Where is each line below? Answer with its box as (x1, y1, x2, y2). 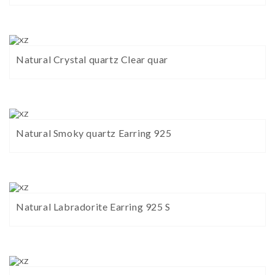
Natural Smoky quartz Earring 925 (16, 127, 172, 139)
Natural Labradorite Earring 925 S (16, 201, 171, 213)
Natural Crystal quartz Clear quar (16, 53, 168, 66)
